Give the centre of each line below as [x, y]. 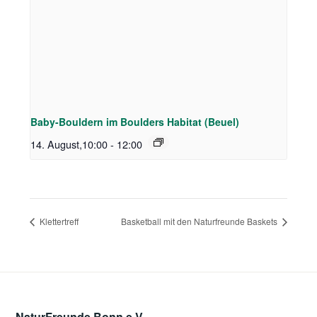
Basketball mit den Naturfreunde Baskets [200, 221]
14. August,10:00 [69, 144]
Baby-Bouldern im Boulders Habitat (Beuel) [135, 122]
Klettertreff [58, 221]
